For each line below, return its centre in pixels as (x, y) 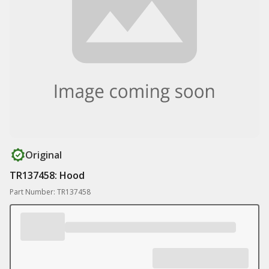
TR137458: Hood (47, 175)
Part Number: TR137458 (50, 192)
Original (44, 155)
